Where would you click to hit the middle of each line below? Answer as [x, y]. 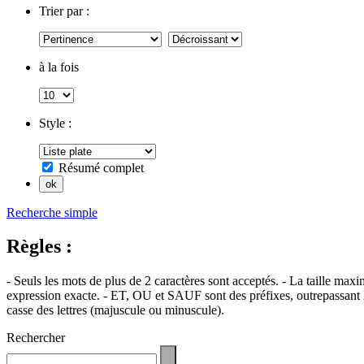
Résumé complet [101, 167]
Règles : [39, 247]
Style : [55, 123]
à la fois [59, 67]
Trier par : [64, 11]
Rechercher [36, 338]
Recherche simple [52, 212]
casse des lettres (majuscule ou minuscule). [115, 310]
